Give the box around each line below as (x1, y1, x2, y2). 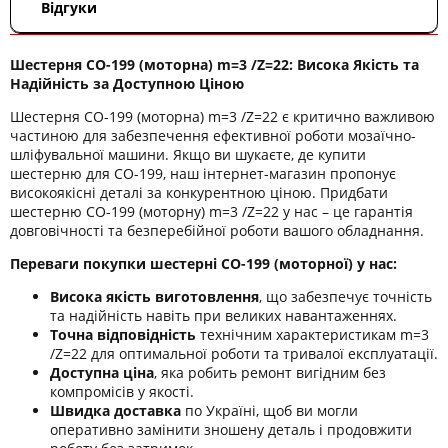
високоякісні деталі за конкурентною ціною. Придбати (10, 182, 388, 202)
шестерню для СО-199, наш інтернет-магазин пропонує (10, 163, 396, 183)
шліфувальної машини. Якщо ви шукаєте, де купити (10, 144, 366, 164)
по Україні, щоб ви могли (181, 400, 358, 420)
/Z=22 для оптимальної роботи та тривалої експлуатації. (50, 343, 438, 363)
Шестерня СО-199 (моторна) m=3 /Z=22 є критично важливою (10, 106, 435, 126)
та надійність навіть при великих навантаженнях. (50, 305, 397, 325)
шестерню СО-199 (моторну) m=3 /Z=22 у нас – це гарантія (10, 201, 413, 221)
